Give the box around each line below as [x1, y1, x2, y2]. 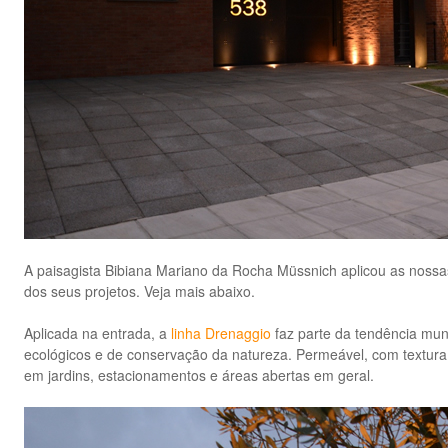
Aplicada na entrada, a [24, 322, 171, 343]
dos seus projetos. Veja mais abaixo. [24, 280, 255, 301]
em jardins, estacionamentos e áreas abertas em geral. [24, 364, 374, 385]
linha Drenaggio [171, 322, 271, 343]
